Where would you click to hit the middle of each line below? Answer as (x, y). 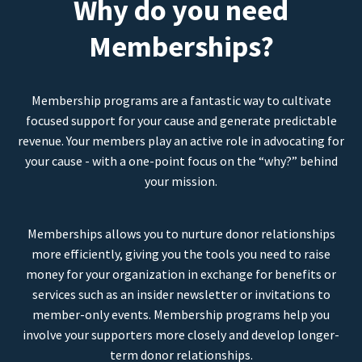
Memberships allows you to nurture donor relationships (181, 234)
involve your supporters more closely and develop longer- (181, 335)
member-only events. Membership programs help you (181, 315)
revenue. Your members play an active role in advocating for (181, 141)
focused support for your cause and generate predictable (181, 121)
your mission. (181, 181)
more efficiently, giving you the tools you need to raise (181, 254)
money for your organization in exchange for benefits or (181, 274)
